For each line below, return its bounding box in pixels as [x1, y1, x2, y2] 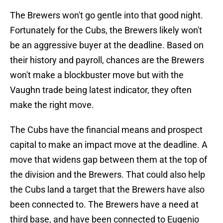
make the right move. [10, 100, 94, 111]
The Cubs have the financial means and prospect [10, 124, 203, 135]
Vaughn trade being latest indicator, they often [10, 85, 192, 96]
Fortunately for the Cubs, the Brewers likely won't [10, 25, 202, 36]
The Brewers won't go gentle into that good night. [10, 10, 203, 21]
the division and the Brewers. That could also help [10, 169, 205, 180]
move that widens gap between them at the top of [10, 154, 207, 165]
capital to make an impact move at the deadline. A [10, 139, 208, 150]
